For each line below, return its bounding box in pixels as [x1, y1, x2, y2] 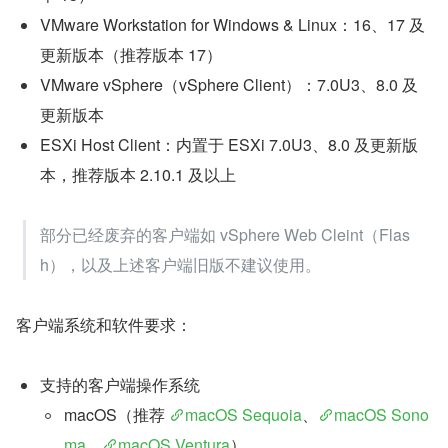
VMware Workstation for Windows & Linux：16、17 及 [40, 13, 425, 37]
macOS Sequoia [185, 403, 302, 427]
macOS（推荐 [64, 403, 169, 427]
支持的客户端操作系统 [40, 373, 200, 397]
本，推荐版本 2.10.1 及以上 [40, 163, 236, 187]
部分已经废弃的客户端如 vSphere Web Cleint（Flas [40, 223, 410, 247]
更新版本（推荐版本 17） [40, 43, 222, 67]
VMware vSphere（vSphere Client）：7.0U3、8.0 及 [40, 73, 418, 97]
